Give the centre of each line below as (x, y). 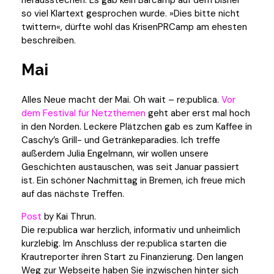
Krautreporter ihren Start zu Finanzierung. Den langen (132, 257)
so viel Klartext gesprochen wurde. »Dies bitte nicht (131, 14)
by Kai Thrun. (69, 217)
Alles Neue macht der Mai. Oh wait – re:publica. (121, 100)
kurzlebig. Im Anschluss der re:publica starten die (124, 244)
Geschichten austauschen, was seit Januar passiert (130, 167)
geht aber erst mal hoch (198, 113)
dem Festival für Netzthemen (83, 113)
